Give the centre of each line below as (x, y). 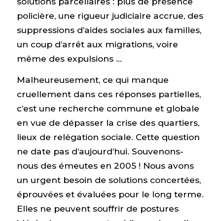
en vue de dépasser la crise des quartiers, (108, 123)
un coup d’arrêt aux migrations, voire (97, 44)
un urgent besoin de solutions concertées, (109, 180)
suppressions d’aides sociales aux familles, (109, 30)
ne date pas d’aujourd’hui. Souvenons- (100, 151)
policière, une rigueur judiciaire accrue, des (110, 15)
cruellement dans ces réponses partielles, (109, 94)
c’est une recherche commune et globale (108, 109)
